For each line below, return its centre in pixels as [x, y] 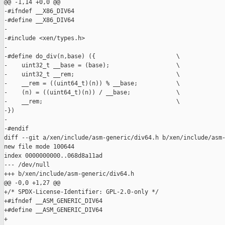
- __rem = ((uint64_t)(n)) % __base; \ [92, 84]
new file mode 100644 [39, 147]
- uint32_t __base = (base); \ [92, 66]
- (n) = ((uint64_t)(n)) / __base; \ [92, 93]
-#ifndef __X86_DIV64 [39, 11]
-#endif [16, 129]
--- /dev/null [27, 165]
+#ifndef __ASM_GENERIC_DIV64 [53, 201]
